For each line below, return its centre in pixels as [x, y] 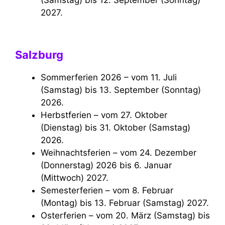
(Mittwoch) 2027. [75, 178]
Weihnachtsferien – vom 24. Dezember [44, 153]
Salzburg [39, 55]
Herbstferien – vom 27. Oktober [44, 115]
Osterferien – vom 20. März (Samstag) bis [44, 216]
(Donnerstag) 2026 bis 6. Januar [106, 165]
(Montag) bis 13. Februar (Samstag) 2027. [125, 203]
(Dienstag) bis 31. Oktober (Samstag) [116, 128]
